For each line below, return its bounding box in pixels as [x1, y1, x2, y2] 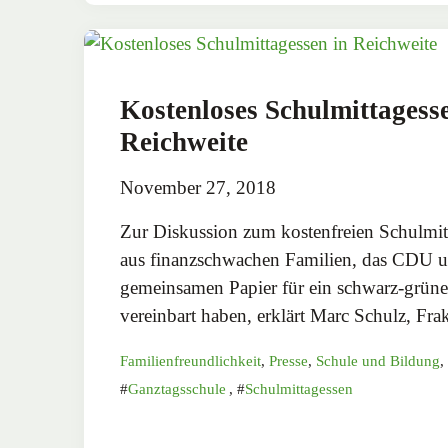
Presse [269, 353, 308, 370]
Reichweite [120, 127, 248, 158]
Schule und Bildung [316, 353, 440, 370]
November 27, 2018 [120, 177, 276, 199]
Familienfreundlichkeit [120, 353, 261, 370]
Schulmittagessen [245, 381, 353, 398]
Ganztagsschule [128, 381, 226, 398]
